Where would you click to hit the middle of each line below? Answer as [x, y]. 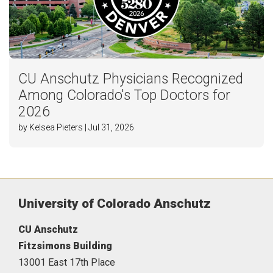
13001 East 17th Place [67, 263]
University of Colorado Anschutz [115, 204]
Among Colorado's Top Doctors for [124, 96]
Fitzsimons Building [65, 246]
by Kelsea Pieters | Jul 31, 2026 [76, 128]
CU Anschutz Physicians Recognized [131, 79]
